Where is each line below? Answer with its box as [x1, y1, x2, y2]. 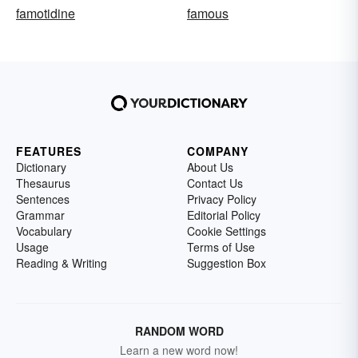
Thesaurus [16, 174, 70, 191]
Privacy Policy [187, 190, 257, 207]
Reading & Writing [16, 254, 107, 271]
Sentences [16, 190, 70, 207]
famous [187, 3, 229, 22]
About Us [187, 158, 233, 175]
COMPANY [187, 142, 249, 159]
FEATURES [16, 142, 82, 159]
